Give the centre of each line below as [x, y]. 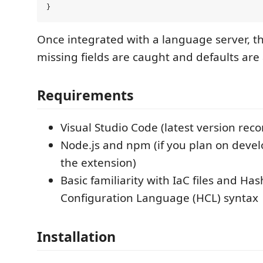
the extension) [98, 163]
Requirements [85, 95]
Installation [76, 236]
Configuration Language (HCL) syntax [159, 198]
